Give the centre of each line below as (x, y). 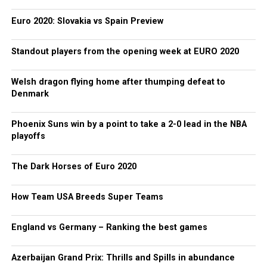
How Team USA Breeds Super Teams (87, 197)
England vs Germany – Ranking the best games (109, 227)
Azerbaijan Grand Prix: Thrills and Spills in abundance (123, 258)
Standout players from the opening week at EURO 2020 (125, 52)
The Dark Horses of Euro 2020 (74, 167)
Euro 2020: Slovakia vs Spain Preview (87, 21)
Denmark (30, 94)
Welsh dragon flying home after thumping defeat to (118, 82)
